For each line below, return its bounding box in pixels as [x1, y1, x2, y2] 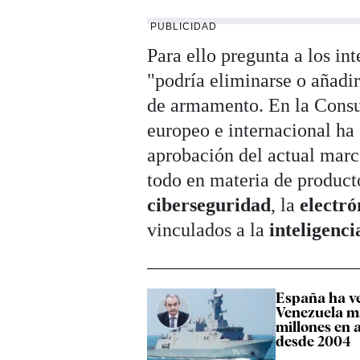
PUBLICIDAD [150, 21, 218, 33]
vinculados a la [147, 219, 270, 241]
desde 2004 [276, 333, 352, 350]
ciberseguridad [147, 194, 272, 216]
